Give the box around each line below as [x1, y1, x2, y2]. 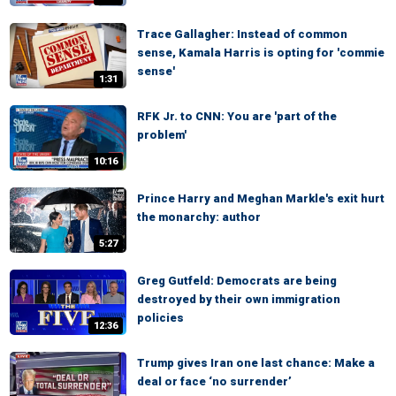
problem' [137, 128, 187, 141]
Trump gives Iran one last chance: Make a [137, 356, 375, 369]
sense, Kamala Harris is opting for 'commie [137, 46, 385, 59]
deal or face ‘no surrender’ [137, 375, 292, 388]
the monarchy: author [137, 210, 261, 224]
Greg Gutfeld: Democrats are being [137, 274, 337, 287]
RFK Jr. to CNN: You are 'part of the [137, 110, 337, 123]
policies [137, 311, 184, 324]
